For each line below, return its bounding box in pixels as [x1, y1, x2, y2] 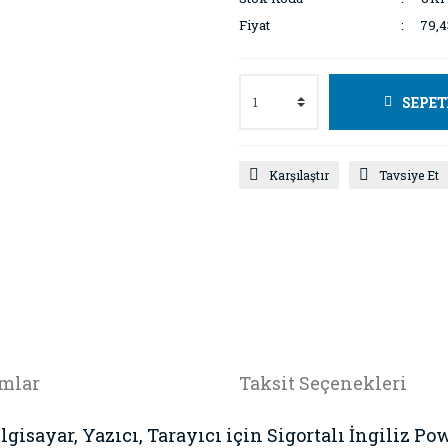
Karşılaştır [269, 167, 329, 183]
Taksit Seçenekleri [239, 371, 407, 395]
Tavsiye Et [379, 167, 439, 183]
